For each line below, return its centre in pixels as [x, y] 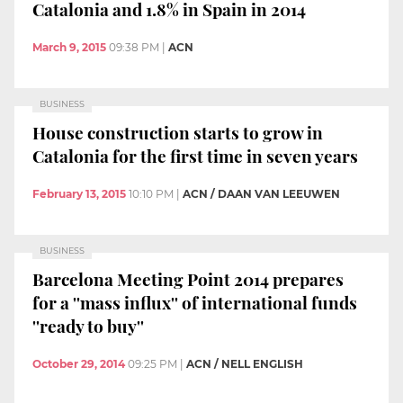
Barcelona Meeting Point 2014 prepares [188, 279]
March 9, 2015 [69, 47]
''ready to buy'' [88, 326]
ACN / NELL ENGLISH [245, 364]
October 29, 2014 [79, 364]
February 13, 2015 [79, 193]
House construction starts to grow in [178, 133]
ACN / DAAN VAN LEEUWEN [261, 193]
